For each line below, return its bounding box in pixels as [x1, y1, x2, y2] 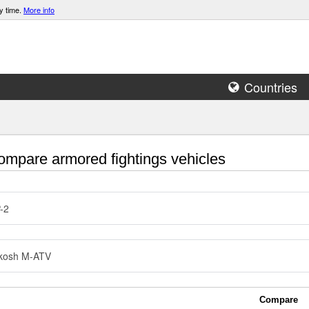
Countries [244, 78, 297, 96]
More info [23, 4, 54, 15]
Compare [259, 295, 298, 305]
